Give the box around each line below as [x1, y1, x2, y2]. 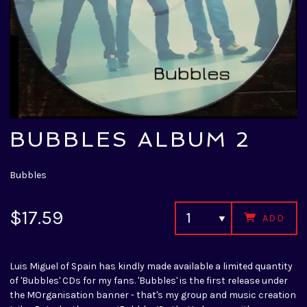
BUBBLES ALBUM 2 [10, 127, 251, 151]
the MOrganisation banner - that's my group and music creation [10, 288, 296, 301]
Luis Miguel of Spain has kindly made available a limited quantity [10, 260, 293, 272]
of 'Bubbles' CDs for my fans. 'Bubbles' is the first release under [10, 274, 288, 286]
